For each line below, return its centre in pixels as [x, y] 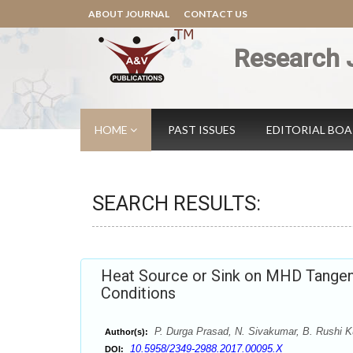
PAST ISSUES [202, 130]
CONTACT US [216, 14]
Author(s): [126, 332]
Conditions [138, 293]
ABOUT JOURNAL [129, 14]
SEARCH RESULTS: [176, 203]
